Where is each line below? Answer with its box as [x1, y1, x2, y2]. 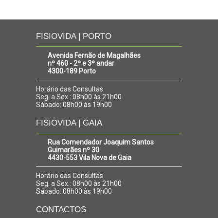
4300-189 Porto [48, 67, 96, 75]
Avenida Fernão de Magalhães [48, 52, 141, 59]
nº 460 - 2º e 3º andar [48, 59, 114, 67]
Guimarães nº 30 [48, 146, 99, 154]
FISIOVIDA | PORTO [36, 32, 111, 41]
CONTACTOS [36, 205, 86, 214]
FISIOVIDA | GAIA [36, 118, 102, 127]
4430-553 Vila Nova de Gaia [48, 154, 131, 162]
